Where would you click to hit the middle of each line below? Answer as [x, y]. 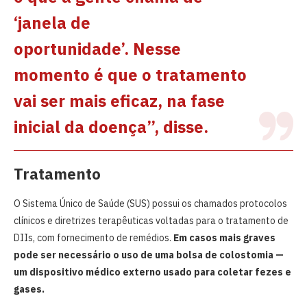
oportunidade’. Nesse [97, 48]
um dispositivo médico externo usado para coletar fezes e [152, 272]
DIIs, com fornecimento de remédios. [94, 237]
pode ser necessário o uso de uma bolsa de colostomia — [149, 255]
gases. [30, 289]
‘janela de [52, 22]
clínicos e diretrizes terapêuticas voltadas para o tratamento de [151, 220]
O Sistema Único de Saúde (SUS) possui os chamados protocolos [150, 203]
